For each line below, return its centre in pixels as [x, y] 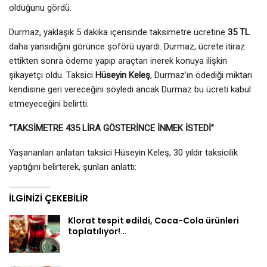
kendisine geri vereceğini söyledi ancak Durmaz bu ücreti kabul [130, 89]
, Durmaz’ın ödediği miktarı [201, 75]
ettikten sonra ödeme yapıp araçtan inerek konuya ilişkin [118, 60]
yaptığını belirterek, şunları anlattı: [73, 167]
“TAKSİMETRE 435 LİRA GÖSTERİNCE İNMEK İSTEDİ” [111, 128]
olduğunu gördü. [40, 7]
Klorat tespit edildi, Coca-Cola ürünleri [153, 220]
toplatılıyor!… [97, 231]
